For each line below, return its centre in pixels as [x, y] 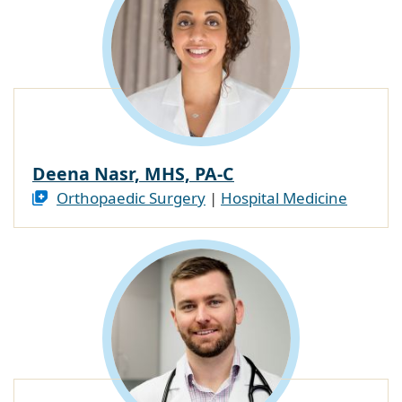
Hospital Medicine [284, 198]
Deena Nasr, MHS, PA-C [133, 174]
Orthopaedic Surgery [131, 198]
